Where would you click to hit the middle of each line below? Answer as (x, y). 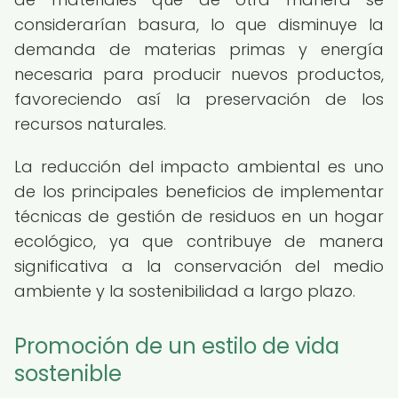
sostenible (68, 374)
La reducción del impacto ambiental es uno (199, 167)
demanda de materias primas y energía (199, 49)
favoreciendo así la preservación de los (199, 99)
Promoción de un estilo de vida (177, 346)
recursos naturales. (90, 124)
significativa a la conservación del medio (199, 266)
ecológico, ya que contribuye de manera (199, 241)
